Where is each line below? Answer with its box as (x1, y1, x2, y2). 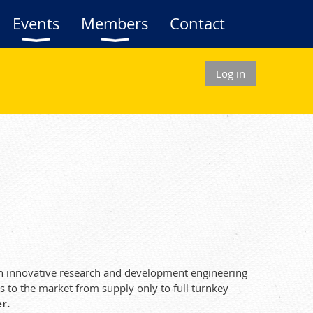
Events (13, 13, 60, 34)
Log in (216, 66, 245, 80)
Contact (170, 13, 225, 34)
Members (81, 13, 149, 34)
